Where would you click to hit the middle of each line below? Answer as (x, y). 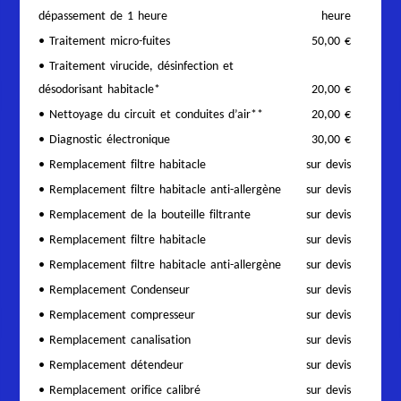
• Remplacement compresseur (117, 316)
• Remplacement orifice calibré (120, 391)
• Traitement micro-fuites (105, 42)
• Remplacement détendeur (111, 366)
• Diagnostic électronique (105, 140)
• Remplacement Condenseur (115, 290)
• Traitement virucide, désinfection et (137, 67)
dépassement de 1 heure (103, 17)
